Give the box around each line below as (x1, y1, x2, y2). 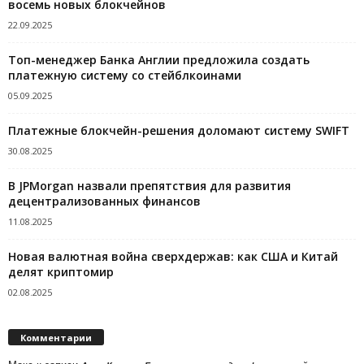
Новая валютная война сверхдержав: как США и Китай (8, 248, 338, 264)
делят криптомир (8, 263, 114, 279)
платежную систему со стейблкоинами (8, 67, 241, 83)
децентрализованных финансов (8, 193, 201, 209)
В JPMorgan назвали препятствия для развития (8, 177, 291, 193)
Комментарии (20, 331, 92, 344)
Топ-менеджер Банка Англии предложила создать (8, 51, 310, 67)
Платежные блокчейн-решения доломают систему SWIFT (8, 122, 349, 138)
